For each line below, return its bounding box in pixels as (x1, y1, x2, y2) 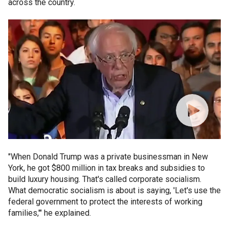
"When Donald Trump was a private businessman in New (8, 152, 208, 162)
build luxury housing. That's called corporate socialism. (8, 174, 201, 184)
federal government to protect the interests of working (8, 197, 202, 207)
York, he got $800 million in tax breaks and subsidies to (8, 163, 205, 173)
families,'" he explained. (8, 208, 91, 218)
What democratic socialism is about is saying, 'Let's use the (8, 186, 221, 195)
